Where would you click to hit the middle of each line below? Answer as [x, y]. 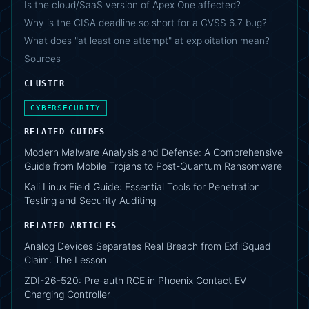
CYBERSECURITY [66, 108]
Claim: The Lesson [65, 260]
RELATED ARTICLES [71, 226]
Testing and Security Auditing [90, 201]
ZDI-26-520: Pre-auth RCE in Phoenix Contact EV [135, 281]
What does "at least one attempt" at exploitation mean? [147, 41]
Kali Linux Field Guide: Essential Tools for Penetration [142, 187]
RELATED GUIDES [65, 132]
